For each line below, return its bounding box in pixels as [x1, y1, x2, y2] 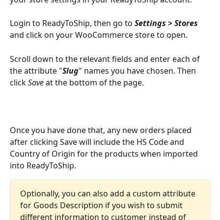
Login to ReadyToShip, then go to [10, 18, 135, 29]
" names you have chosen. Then [79, 65, 198, 76]
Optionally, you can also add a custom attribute [20, 188, 197, 199]
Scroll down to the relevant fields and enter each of [10, 53, 202, 64]
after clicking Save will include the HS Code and [10, 136, 186, 147]
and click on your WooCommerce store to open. [10, 29, 188, 41]
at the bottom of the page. [44, 77, 144, 88]
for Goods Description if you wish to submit [20, 199, 185, 211]
